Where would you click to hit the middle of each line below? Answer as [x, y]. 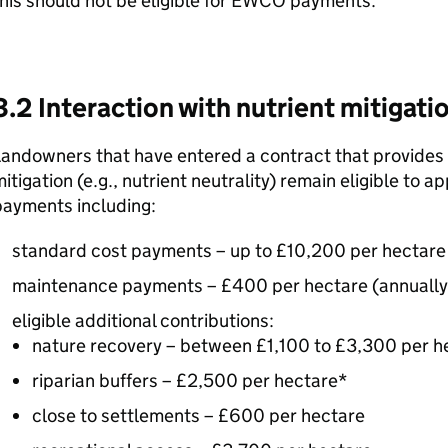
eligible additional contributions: [142, 320]
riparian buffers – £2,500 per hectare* [189, 380]
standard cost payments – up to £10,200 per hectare [228, 250]
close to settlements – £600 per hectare [198, 415]
